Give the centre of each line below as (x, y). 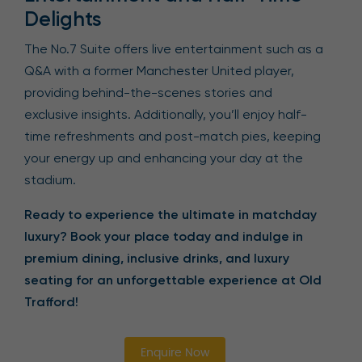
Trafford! (51, 302)
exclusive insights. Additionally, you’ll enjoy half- (166, 114)
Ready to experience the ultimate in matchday (170, 215)
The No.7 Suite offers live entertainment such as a (174, 49)
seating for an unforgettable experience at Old (173, 280)
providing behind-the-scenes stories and (148, 93)
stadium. (50, 180)
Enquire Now (175, 353)
